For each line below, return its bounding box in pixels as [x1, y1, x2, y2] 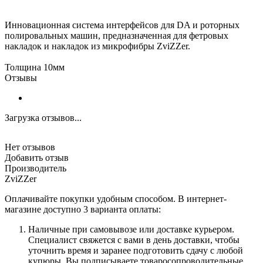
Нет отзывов [5, 141, 55, 152]
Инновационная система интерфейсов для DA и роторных [5, 19, 240, 30]
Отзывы [5, 72, 37, 83]
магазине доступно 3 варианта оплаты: [5, 204, 161, 214]
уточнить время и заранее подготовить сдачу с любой [28, 245, 243, 255]
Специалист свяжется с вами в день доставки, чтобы [28, 234, 240, 245]
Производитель [5, 163, 66, 173]
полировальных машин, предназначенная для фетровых [5, 30, 228, 41]
